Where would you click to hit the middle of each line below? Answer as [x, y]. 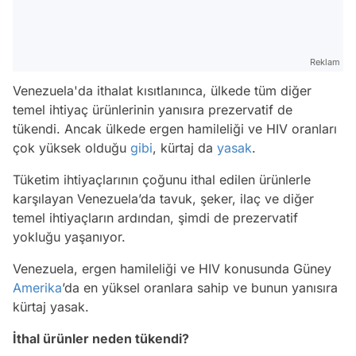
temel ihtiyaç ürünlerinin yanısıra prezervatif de [153, 110]
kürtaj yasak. [51, 307]
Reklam [325, 62]
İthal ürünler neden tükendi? [101, 339]
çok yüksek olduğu [72, 148]
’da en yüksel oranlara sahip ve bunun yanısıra [200, 288]
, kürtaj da [185, 148]
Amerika [37, 288]
